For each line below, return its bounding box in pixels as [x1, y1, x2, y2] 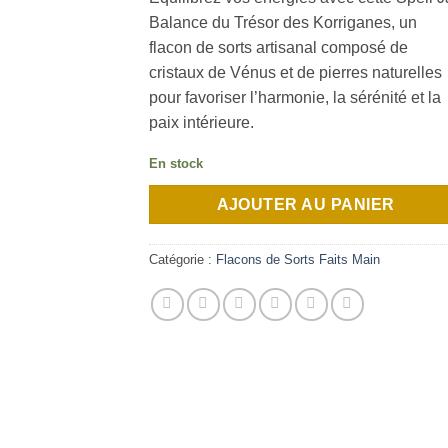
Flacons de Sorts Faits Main [216, 252, 380, 268]
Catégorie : [149, 252, 216, 268]
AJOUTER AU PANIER [216, 195, 396, 213]
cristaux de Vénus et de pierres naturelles [149, 64, 442, 81]
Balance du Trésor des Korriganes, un [149, 14, 417, 31]
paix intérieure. [149, 114, 254, 131]
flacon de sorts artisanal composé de [149, 39, 408, 56]
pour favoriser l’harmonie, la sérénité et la [149, 89, 441, 106]
